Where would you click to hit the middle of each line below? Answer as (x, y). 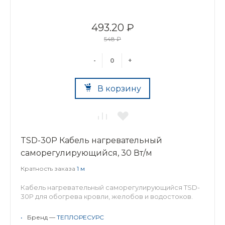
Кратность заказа (49, 168)
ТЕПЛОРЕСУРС (80, 217)
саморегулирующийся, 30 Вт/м (86, 153)
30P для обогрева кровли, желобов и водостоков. (107, 196)
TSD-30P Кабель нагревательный (91, 140)
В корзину (119, 88)
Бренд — (42, 217)
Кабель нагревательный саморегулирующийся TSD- (110, 187)
